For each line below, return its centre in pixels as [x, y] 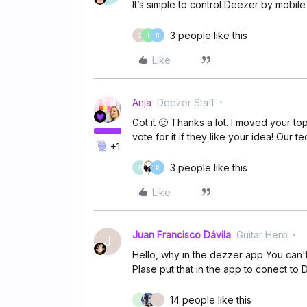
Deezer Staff [186, 102]
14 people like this [211, 300]
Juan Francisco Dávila [182, 235]
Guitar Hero [262, 235]
